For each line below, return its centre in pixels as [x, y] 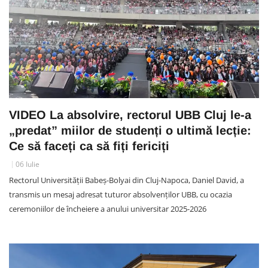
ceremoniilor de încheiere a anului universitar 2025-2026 [108, 209]
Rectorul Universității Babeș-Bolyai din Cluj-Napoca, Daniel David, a [127, 180]
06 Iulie [28, 165]
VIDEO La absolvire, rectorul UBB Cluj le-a [130, 115]
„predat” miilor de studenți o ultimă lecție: [130, 131]
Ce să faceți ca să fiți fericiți [89, 146]
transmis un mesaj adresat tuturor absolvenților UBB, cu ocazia [121, 195]
